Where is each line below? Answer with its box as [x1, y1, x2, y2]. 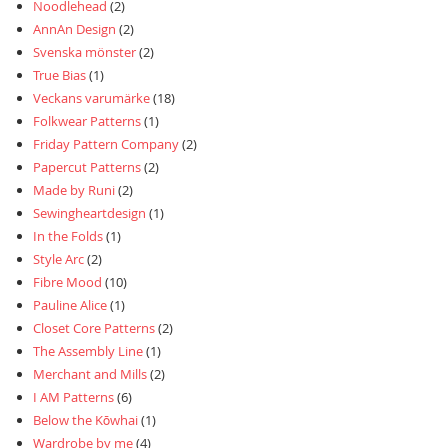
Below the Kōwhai [33, 411, 138, 430]
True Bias [33, 66, 86, 85]
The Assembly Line [33, 342, 143, 361]
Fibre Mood [33, 273, 102, 292]
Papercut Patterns [33, 158, 141, 177]
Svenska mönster [33, 43, 136, 62]
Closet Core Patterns [33, 319, 155, 338]
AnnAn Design [33, 20, 116, 39]
